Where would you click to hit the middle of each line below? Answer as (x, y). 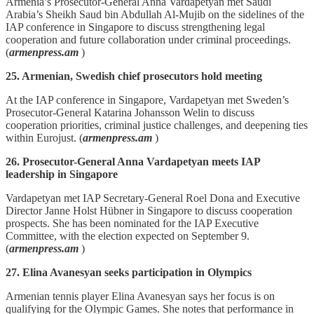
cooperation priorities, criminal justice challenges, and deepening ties (157, 125)
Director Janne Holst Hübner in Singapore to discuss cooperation (149, 210)
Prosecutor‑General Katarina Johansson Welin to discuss (130, 112)
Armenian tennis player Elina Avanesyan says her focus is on (140, 296)
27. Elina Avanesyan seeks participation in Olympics (129, 272)
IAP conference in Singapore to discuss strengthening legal (135, 27)
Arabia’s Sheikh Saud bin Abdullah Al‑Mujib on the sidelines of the (155, 14)
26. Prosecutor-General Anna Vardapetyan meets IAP (133, 161)
